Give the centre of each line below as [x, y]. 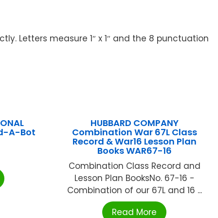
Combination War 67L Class [134, 132]
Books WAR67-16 [134, 150]
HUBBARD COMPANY [134, 123]
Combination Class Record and [134, 166]
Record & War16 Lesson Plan [134, 141]
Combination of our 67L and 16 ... [134, 190]
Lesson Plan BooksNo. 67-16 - [134, 178]
